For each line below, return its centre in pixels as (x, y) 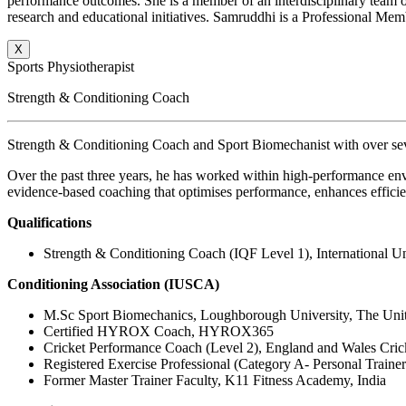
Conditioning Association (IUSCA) (113, 284)
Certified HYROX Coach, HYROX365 (159, 331)
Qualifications (49, 222)
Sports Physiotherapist (71, 67)
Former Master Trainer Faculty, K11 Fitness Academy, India (215, 380)
